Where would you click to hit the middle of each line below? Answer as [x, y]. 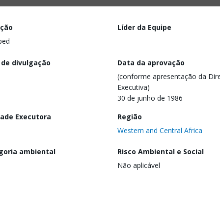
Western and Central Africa [160, 130]
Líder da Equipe [144, 27]
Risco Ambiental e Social [161, 152]
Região [130, 116]
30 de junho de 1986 [150, 98]
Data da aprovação [151, 62]
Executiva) [134, 87]
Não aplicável [139, 165]
